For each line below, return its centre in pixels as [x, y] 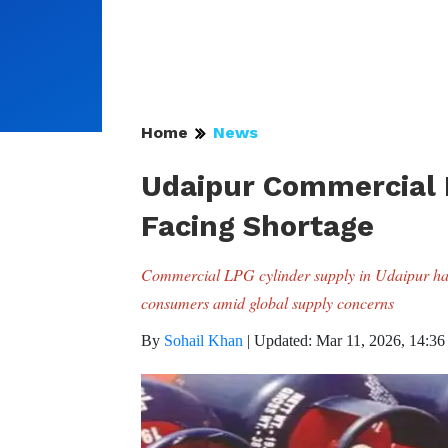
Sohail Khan [203, 340]
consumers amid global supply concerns [270, 302]
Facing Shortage [257, 226]
